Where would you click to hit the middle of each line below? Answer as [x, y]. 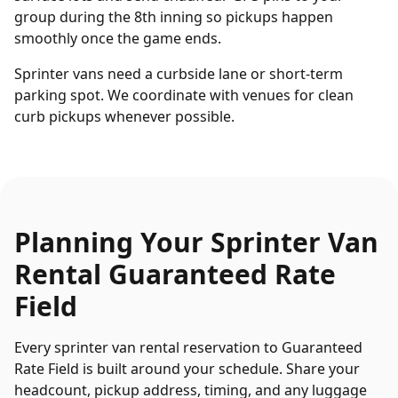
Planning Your [112, 242]
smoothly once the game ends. [118, 38]
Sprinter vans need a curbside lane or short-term [179, 74]
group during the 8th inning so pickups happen [174, 17]
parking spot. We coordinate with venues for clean [184, 95]
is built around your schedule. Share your [219, 369]
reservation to [231, 347]
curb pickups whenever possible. [124, 116]
